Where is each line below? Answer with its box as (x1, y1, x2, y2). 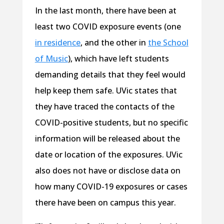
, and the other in (80, 36, 148, 48)
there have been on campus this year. (34, 196, 178, 208)
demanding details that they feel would (34, 68, 185, 80)
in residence (34, 36, 80, 48)
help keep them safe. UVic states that (34, 84, 177, 96)
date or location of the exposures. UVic (34, 148, 182, 160)
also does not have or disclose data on (34, 164, 180, 176)
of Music (34, 52, 68, 64)
